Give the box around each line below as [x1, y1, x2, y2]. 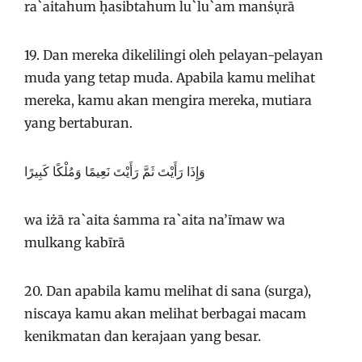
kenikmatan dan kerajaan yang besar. [24, 328, 261, 344]
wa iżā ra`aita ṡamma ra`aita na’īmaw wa [24, 212, 285, 228]
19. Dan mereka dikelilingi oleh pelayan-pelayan [24, 47, 323, 63]
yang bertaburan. [24, 115, 133, 131]
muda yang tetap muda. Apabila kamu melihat [24, 69, 315, 86]
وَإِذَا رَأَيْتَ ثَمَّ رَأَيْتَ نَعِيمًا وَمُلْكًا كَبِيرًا [24, 163, 205, 179]
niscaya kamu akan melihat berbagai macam [24, 305, 306, 322]
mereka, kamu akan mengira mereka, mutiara [24, 92, 312, 108]
